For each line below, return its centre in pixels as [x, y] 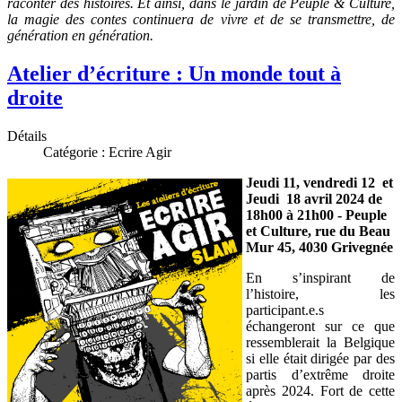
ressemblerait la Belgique [320, 342]
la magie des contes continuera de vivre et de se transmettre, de [201, 20]
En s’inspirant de [320, 277]
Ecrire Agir [140, 152]
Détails [27, 135]
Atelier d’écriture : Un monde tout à [174, 74]
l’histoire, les [320, 293]
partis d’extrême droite [320, 374]
